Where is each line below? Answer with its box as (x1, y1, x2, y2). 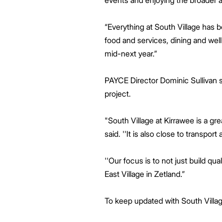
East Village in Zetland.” (104, 169, 187, 179)
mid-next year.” (104, 49, 165, 58)
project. (104, 89, 131, 99)
